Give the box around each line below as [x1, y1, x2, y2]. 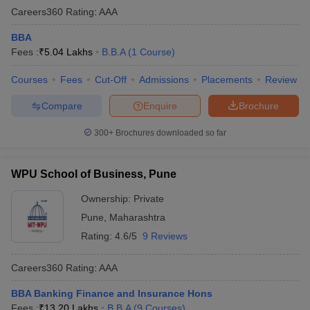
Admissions [139, 74, 189, 85]
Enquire [143, 100, 177, 111]
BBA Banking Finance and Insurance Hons [11, 288, 212, 299]
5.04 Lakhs [44, 46, 93, 57]
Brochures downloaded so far [113, 128, 226, 138]
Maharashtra [109, 212, 165, 223]
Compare [41, 100, 82, 111]
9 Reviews [143, 230, 188, 241]
